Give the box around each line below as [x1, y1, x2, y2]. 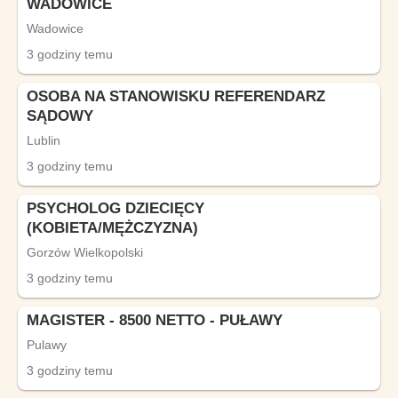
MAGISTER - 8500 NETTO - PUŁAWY [27, 312, 283, 329]
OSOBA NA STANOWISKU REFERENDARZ [27, 88, 325, 105]
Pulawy [27, 338, 67, 352]
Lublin [27, 133, 60, 147]
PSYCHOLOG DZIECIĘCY [27, 200, 204, 217]
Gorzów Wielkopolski [27, 245, 143, 259]
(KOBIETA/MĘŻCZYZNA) [27, 219, 198, 236]
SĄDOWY [27, 107, 93, 124]
